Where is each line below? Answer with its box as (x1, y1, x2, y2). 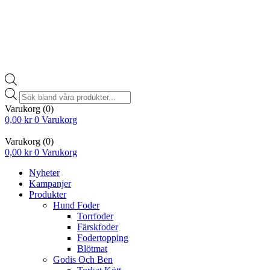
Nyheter (29, 167, 60, 178)
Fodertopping (77, 232, 128, 243)
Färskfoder (77, 221, 118, 232)
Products (19, 87, 52, 98)
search (19, 98, 43, 108)
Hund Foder (53, 199, 99, 210)
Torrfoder (77, 210, 113, 221)
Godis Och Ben (53, 254, 113, 265)
